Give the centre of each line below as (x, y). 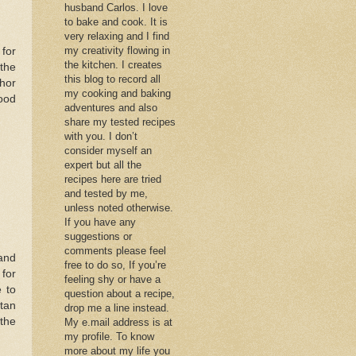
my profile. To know (109, 336)
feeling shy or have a (112, 279)
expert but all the (103, 164)
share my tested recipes (120, 122)
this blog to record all (112, 79)
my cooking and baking (118, 93)
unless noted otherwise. (119, 207)
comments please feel (115, 250)
